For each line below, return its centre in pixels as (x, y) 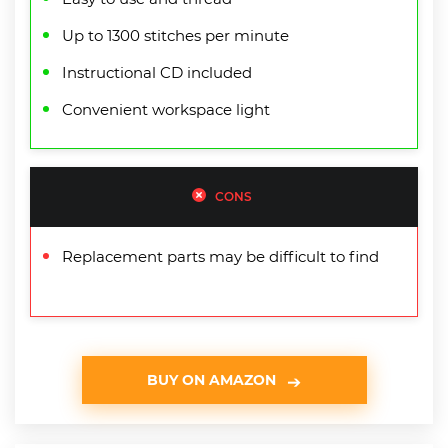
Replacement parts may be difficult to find (220, 256)
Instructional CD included (157, 72)
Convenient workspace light (166, 109)
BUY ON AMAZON (211, 379)
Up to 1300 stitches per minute (175, 35)
